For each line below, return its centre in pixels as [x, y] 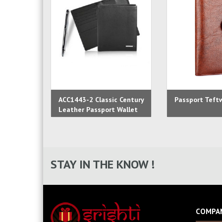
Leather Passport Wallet [98, 110]
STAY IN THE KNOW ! [103, 164]
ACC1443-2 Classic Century [101, 100]
